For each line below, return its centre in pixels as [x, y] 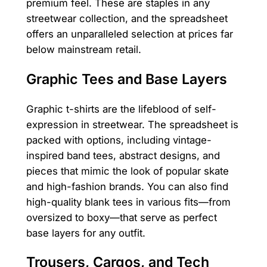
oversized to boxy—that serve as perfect [121, 217]
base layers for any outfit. [86, 233]
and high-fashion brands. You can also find [127, 186]
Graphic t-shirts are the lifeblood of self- [121, 109]
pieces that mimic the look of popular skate [127, 171]
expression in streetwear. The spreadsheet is [132, 124]
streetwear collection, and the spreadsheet [127, 19]
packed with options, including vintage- [119, 140]
